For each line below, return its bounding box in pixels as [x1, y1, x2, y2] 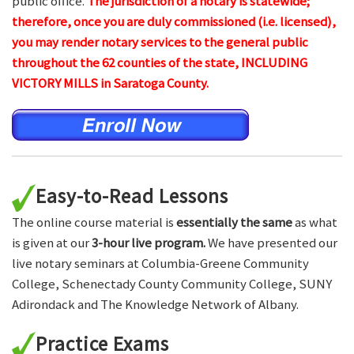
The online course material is [12, 213, 176, 231]
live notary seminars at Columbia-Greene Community [12, 254, 309, 272]
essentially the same [176, 213, 292, 231]
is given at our [12, 233, 92, 251]
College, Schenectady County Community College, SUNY [12, 274, 332, 292]
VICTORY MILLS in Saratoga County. [12, 73, 209, 92]
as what [292, 213, 337, 231]
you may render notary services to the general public [12, 32, 308, 51]
